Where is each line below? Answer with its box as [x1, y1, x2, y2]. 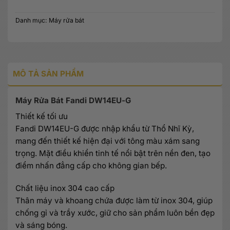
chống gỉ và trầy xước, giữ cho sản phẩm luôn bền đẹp [15, 207, 215, 218]
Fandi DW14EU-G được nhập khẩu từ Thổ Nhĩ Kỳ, [15, 124, 194, 134]
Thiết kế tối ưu [15, 111, 68, 122]
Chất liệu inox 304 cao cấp [15, 183, 114, 193]
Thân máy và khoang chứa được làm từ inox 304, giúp [15, 195, 213, 205]
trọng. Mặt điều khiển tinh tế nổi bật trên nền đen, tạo [15, 148, 210, 159]
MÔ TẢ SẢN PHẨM [13, 68, 84, 79]
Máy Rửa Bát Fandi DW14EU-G [15, 95, 131, 105]
